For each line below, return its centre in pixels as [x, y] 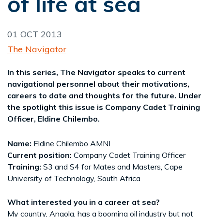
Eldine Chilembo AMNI [72, 143]
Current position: [40, 155]
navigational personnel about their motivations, [98, 84]
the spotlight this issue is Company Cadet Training [104, 107]
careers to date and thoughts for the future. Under [104, 95]
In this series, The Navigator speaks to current [96, 72]
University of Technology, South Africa [74, 178]
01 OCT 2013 [35, 34]
